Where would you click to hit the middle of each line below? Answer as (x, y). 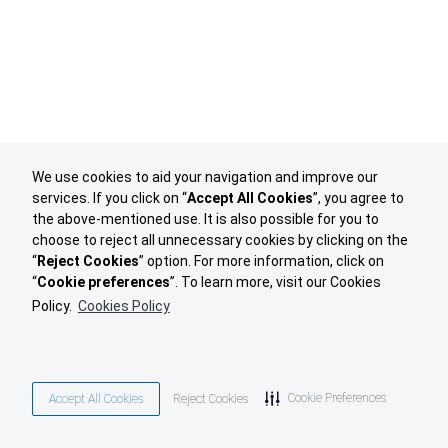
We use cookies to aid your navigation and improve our (205, 177)
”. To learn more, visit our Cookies (275, 282)
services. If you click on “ (109, 198)
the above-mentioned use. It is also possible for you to (205, 219)
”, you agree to (358, 198)
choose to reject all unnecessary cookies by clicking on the (220, 240)
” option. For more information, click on (261, 261)
